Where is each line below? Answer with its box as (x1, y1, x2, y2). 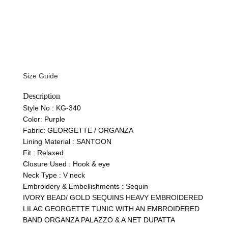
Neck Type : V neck (23, 171, 85, 180)
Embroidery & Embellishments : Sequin (23, 182, 148, 191)
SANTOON (76, 137, 111, 146)
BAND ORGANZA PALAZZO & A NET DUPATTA (23, 216, 175, 224)
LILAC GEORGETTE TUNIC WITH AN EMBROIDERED (23, 205, 199, 213)
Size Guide (23, 72, 58, 80)
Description (23, 92, 60, 101)
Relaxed (37, 149, 64, 157)
